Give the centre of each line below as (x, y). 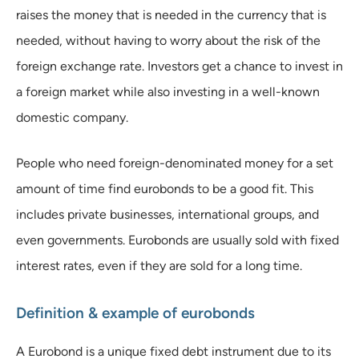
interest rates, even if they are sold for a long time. (159, 265)
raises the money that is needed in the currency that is (171, 14)
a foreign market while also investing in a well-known (168, 91)
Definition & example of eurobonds (135, 313)
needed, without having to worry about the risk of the (168, 40)
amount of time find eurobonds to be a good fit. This (165, 188)
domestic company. (72, 117)
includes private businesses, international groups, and (167, 214)
